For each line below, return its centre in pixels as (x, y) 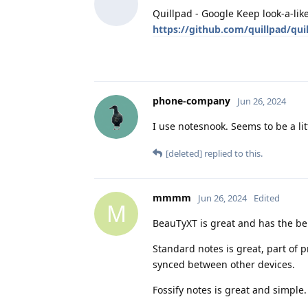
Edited (267, 198)
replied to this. (232, 153)
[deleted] (184, 153)
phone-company (191, 100)
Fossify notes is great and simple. (230, 289)
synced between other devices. (224, 264)
